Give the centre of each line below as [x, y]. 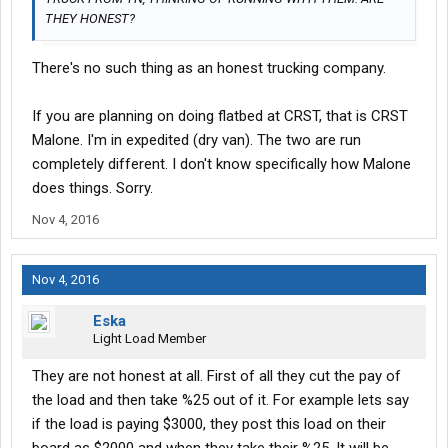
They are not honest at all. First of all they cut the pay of [216, 376]
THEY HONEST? [90, 19]
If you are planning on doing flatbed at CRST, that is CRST [220, 116]
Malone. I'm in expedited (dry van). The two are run [196, 140]
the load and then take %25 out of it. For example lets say [220, 400]
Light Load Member [149, 339]
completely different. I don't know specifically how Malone [221, 164]
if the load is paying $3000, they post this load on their [209, 424]
